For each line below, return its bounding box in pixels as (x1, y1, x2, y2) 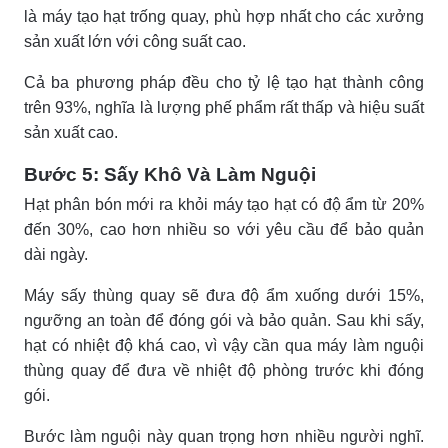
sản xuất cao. (24, 123, 118, 141)
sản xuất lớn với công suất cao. (24, 32, 246, 50)
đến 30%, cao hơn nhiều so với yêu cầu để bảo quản (24, 220, 424, 238)
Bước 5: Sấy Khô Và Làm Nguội (24, 163, 316, 185)
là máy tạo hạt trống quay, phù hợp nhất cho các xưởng (24, 7, 424, 25)
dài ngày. (24, 245, 88, 263)
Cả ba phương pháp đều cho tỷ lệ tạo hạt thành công (24, 73, 424, 91)
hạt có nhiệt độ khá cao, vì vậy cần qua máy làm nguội (24, 336, 424, 354)
